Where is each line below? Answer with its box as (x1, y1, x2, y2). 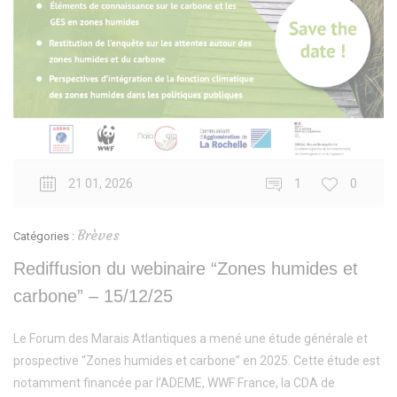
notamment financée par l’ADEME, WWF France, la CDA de (13, 376, 335, 391)
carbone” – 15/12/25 (13, 286, 173, 307)
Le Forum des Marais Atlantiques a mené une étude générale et (13, 331, 368, 346)
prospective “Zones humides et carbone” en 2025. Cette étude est (13, 354, 380, 369)
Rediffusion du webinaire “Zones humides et (13, 259, 358, 279)
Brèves (77, 226, 120, 245)
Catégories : (13, 230, 77, 244)
